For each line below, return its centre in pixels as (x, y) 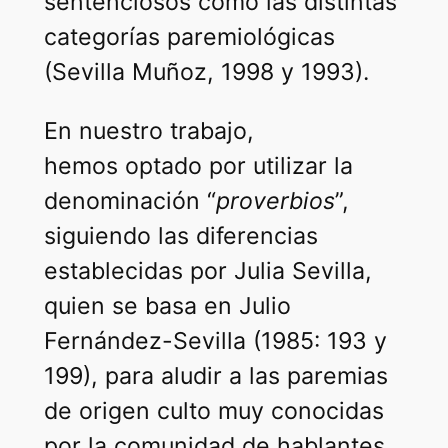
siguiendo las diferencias (180, 235)
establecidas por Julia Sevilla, (207, 270)
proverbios (275, 200)
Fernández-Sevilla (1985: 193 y (215, 340)
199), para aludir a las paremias (215, 375)
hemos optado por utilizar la (198, 165)
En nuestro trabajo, (148, 130)
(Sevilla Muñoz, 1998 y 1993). (206, 72)
